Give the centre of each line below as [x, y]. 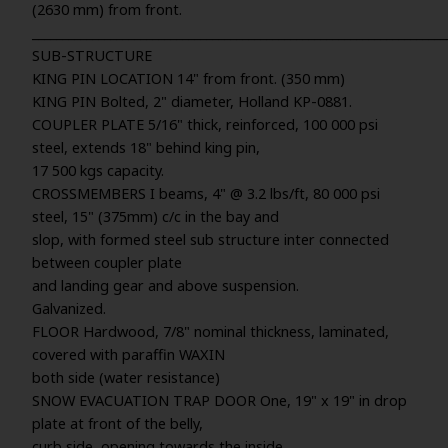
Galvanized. [69, 308]
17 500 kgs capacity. [98, 170]
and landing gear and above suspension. [165, 285]
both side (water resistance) [126, 377]
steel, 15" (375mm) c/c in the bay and [155, 216]
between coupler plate [107, 262]
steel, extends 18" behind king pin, [146, 147]
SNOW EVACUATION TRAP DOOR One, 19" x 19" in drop [219, 400]
